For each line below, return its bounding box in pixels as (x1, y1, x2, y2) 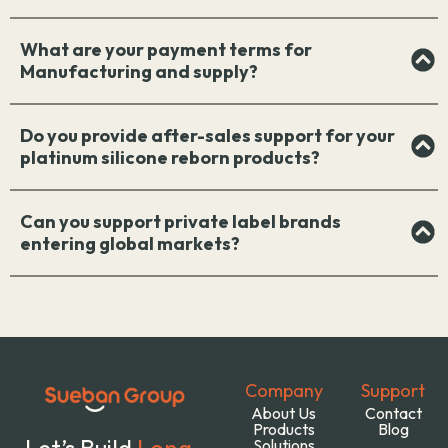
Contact (364, 402, 422, 423)
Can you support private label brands (20, 209, 341, 233)
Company (244, 378, 323, 402)
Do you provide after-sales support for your (20, 123, 395, 147)
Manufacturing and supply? (20, 59, 258, 83)
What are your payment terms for (20, 37, 312, 61)
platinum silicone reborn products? (20, 145, 320, 169)
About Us (251, 402, 317, 423)
